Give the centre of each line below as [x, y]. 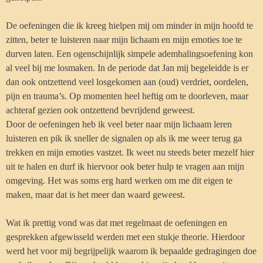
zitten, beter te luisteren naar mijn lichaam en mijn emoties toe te [124, 40]
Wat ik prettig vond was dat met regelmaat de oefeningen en [117, 223]
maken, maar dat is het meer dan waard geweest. [95, 195]
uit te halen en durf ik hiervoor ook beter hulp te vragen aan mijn [125, 166]
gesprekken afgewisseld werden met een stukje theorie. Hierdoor [125, 237]
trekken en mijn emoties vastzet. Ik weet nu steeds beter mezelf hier [130, 152]
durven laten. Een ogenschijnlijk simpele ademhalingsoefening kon [129, 54]
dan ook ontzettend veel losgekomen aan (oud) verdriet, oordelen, [127, 82]
